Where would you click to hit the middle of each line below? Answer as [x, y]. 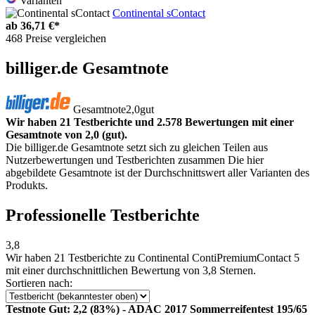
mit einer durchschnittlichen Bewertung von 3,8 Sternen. [131, 270]
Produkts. [27, 185]
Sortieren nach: [39, 283]
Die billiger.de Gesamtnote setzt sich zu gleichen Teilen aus [137, 147]
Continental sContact [159, 13]
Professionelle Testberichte [103, 215]
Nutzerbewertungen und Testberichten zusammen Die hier [135, 160]
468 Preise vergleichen [56, 39]
